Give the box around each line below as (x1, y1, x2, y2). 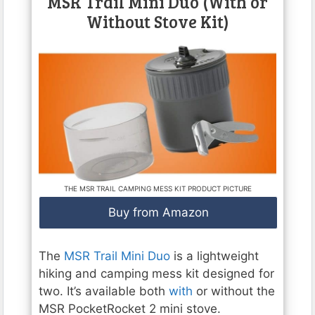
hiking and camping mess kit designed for (39, 266, 274, 281)
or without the (193, 283, 275, 298)
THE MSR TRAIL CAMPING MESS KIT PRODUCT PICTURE (63, 184, 252, 193)
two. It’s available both (39, 283, 169, 298)
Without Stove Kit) (86, 9, 229, 33)
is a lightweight (170, 248, 259, 263)
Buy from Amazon (108, 205, 209, 220)
